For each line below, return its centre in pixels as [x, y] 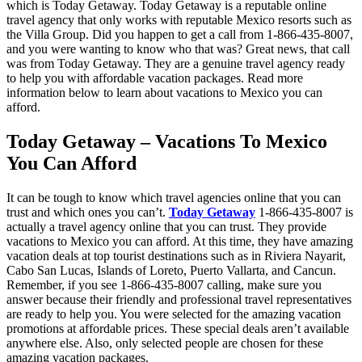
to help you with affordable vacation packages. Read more [155, 78]
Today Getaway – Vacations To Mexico [167, 141]
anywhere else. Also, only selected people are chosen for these [165, 343]
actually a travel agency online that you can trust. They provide [166, 226]
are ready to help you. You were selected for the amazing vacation [174, 314]
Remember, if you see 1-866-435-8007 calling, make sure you [164, 284]
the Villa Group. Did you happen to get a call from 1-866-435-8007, [180, 35]
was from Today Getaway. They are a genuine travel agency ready [176, 64]
